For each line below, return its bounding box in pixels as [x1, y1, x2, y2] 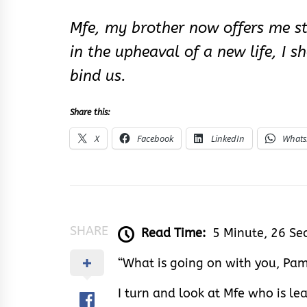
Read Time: [141, 225, 206, 241]
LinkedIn [211, 132, 245, 145]
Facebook [137, 132, 173, 145]
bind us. [70, 66, 126, 85]
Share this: [70, 107, 110, 117]
